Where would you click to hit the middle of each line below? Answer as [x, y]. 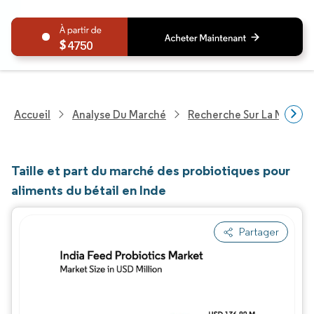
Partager [259, 232]
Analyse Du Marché [119, 114]
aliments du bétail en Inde [89, 190]
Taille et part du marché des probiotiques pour [151, 170]
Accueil [32, 114]
